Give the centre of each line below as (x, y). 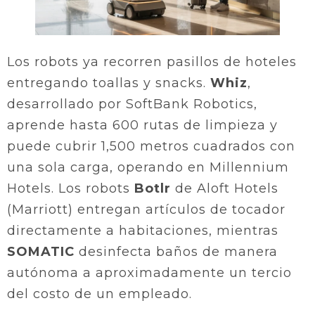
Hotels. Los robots (71, 188)
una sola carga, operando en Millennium (148, 167)
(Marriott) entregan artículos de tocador (146, 209)
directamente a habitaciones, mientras (143, 230)
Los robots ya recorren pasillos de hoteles (152, 62)
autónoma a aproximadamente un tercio (149, 272)
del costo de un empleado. (99, 294)
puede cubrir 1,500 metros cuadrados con (151, 146)
